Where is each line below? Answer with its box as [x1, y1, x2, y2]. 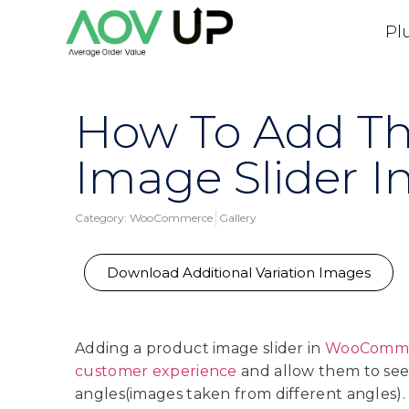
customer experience [75, 362, 237, 380]
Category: [75, 211, 127, 225]
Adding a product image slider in [75, 340, 325, 357]
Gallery [219, 211, 257, 225]
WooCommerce [130, 211, 213, 225]
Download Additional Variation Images [107, 264, 371, 281]
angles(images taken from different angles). [75, 385, 405, 403]
